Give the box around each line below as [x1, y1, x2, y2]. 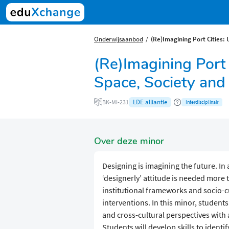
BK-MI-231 [102, 98, 129, 106]
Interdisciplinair [186, 99, 218, 106]
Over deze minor [94, 135, 164, 148]
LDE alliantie [133, 98, 167, 107]
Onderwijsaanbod [94, 35, 143, 43]
